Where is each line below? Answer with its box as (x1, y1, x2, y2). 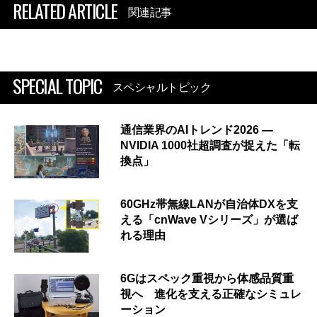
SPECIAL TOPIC (13, 72, 102, 100)
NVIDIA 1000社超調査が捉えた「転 (120, 139, 300, 152)
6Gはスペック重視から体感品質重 (120, 272, 294, 285)
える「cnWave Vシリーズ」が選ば (120, 214, 298, 226)
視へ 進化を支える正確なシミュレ (120, 288, 301, 301)
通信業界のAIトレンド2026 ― (120, 124, 273, 137)
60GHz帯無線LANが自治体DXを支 (120, 198, 298, 211)
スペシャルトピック (112, 81, 211, 94)
